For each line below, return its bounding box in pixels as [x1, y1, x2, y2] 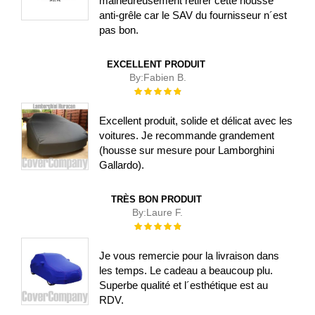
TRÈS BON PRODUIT [110, 193, 202, 205]
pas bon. [99, 23, 139, 36]
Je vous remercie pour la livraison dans [99, 249, 280, 262]
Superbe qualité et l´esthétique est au [99, 278, 269, 291]
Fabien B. [143, 71, 186, 83]
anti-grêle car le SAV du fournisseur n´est [99, 8, 288, 21]
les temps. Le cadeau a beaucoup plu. [99, 264, 274, 276]
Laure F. [146, 206, 183, 218]
